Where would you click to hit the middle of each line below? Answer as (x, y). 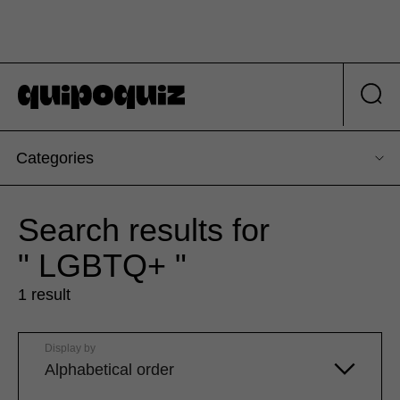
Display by (70, 349)
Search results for (144, 230)
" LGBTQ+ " (102, 266)
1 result (44, 295)
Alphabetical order (109, 370)
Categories (55, 158)
